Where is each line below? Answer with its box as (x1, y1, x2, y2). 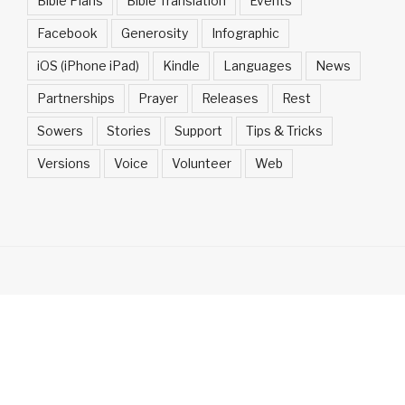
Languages (223, 58, 292, 74)
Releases (202, 90, 259, 107)
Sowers (37, 123, 83, 139)
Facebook (37, 25, 98, 42)
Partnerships (37, 90, 115, 107)
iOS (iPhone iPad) (37, 58, 139, 74)
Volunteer (172, 155, 231, 172)
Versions (37, 155, 90, 172)
